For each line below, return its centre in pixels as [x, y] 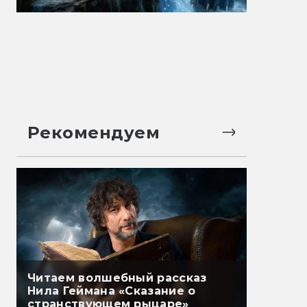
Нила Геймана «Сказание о [112, 291]
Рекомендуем [94, 132]
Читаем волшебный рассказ [117, 278]
